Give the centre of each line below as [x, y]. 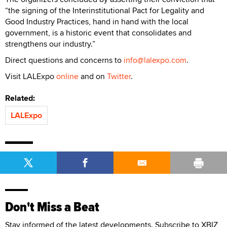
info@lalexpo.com [155, 60]
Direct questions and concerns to [64, 60]
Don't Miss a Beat [52, 207]
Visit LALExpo [31, 76]
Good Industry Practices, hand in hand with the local [97, 21]
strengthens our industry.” [50, 44]
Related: [22, 98]
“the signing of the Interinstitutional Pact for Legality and [105, 10]
